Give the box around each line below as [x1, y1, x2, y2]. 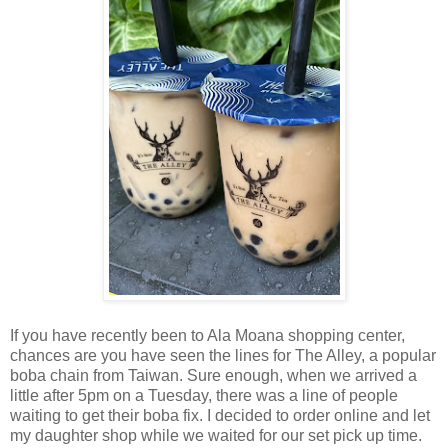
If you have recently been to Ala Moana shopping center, [10, 326, 405, 344]
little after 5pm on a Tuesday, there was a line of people [10, 386, 398, 404]
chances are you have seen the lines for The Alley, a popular [10, 346, 436, 364]
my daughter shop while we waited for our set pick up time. [10, 426, 422, 444]
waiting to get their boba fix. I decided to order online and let [10, 406, 430, 424]
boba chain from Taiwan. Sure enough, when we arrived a [10, 366, 417, 384]
